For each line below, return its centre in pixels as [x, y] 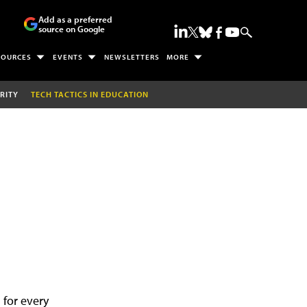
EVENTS [67, 57]
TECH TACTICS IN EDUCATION [89, 94]
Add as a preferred [75, 19]
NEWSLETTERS [132, 57]
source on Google [71, 29]
